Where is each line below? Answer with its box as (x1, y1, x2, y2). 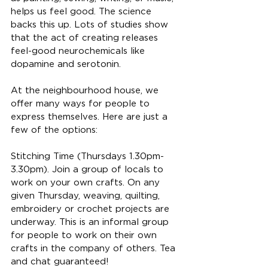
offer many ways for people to (11, 98, 153, 109)
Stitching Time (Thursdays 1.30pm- (11, 151, 164, 162)
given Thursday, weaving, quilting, (11, 190, 163, 202)
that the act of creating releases (11, 32, 161, 44)
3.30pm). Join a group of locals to (11, 164, 166, 175)
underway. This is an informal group (11, 217, 172, 228)
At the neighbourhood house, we (11, 85, 162, 96)
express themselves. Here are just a (11, 111, 170, 123)
